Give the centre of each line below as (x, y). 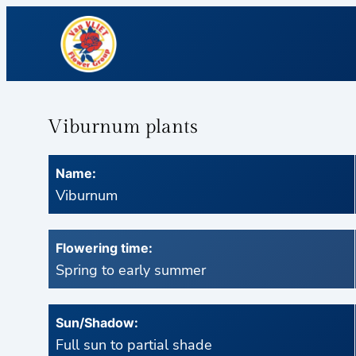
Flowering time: (104, 248)
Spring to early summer (131, 271)
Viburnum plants (123, 128)
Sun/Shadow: (97, 323)
